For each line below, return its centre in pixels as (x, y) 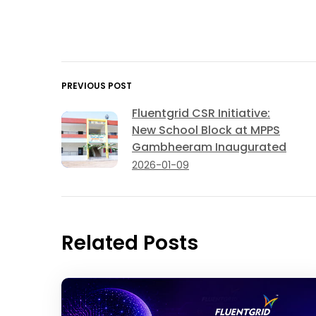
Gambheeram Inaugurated (209, 147)
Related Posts (130, 243)
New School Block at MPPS (206, 130)
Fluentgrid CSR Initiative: (201, 113)
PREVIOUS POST (97, 85)
